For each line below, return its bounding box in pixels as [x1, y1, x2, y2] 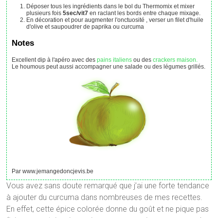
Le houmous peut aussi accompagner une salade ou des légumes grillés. [15, 63, 206, 70]
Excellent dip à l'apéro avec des [16, 56, 97, 63]
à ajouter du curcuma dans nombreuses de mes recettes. [6, 193, 203, 202]
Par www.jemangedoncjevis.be [16, 168, 94, 175]
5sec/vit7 [63, 10, 89, 17]
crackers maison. [153, 56, 198, 63]
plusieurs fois [26, 10, 63, 17]
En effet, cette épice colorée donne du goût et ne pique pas [6, 204, 209, 214]
